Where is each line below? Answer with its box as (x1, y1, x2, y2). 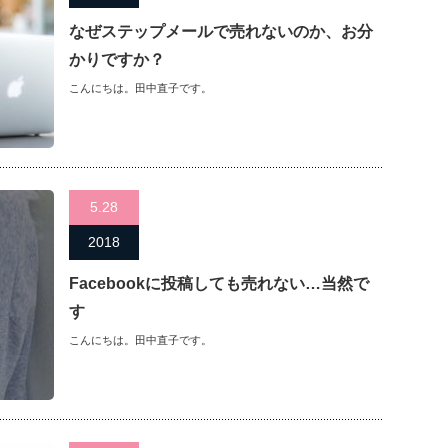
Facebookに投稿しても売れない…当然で (69, 275, 369, 292)
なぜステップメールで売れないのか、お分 (69, 23, 373, 40)
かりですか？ (69, 51, 165, 68)
